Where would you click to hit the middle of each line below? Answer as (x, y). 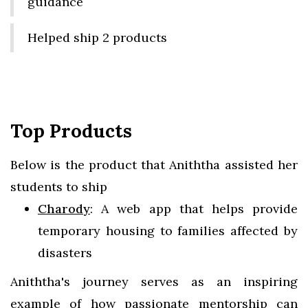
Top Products (71, 131)
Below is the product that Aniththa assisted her (154, 165)
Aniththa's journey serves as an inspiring (154, 282)
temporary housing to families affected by (168, 231)
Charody (64, 209)
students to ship (59, 187)
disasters (65, 253)
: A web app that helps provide (194, 209)
